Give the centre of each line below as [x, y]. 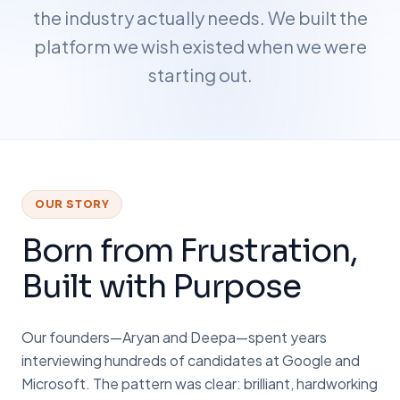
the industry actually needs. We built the [200, 17]
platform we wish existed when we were [200, 46]
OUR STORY [72, 204]
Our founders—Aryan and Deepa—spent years [174, 337]
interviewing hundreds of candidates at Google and [191, 360]
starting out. [200, 75]
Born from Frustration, [190, 250]
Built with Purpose [161, 286]
